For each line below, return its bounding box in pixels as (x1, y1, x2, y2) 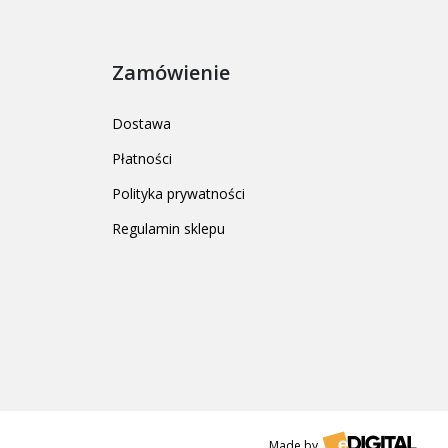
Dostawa (112, 114, 171, 134)
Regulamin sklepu (112, 219, 225, 239)
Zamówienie (112, 59, 230, 87)
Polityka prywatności (112, 184, 245, 204)
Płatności (112, 149, 172, 169)
